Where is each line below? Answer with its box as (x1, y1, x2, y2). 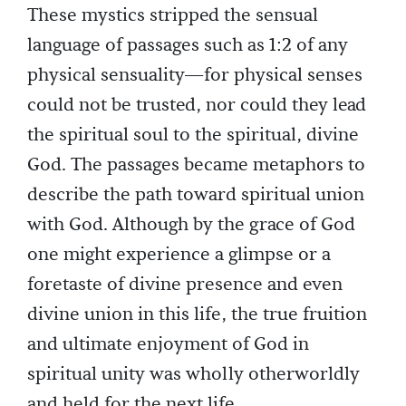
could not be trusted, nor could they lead (27, 93, 366, 118)
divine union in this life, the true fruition (27, 303, 367, 327)
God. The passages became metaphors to (27, 153, 365, 178)
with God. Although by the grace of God (27, 213, 355, 237)
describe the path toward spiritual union (27, 183, 364, 208)
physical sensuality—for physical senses (27, 63, 362, 88)
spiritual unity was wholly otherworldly (27, 362, 360, 387)
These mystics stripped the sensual (27, 4, 318, 28)
